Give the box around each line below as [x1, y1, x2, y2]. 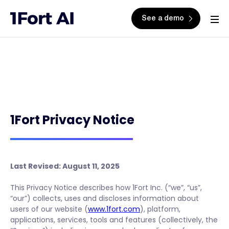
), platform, [140, 204, 180, 214]
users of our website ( [10, 204, 88, 214]
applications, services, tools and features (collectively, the [10, 215, 218, 225]
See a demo [142, 15, 184, 22]
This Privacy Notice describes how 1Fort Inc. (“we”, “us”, [10, 182, 202, 193]
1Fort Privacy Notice [10, 111, 134, 128]
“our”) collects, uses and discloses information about [10, 193, 199, 203]
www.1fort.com [88, 204, 140, 214]
